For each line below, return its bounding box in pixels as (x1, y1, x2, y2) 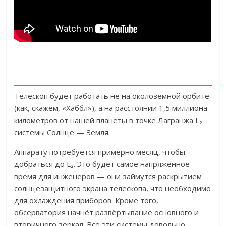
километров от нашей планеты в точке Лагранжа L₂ (14, 115, 203, 126)
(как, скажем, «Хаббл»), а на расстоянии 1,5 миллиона (14, 103, 208, 114)
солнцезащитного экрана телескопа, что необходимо (14, 183, 211, 194)
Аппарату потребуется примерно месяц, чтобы (14, 147, 186, 157)
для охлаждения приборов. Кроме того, (14, 195, 159, 206)
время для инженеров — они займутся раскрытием (14, 171, 202, 182)
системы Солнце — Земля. (14, 127, 110, 138)
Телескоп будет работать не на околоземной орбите (14, 91, 210, 101)
